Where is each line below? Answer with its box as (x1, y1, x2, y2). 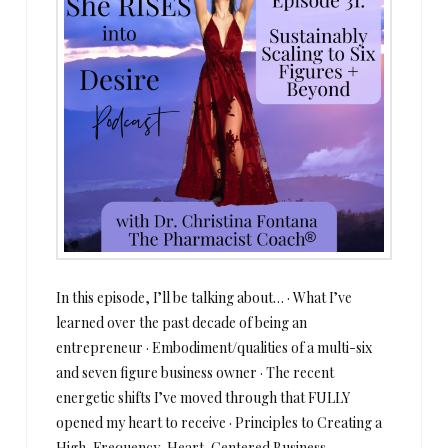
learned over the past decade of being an (56, 312, 308, 332)
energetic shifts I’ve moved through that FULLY (56, 387, 351, 407)
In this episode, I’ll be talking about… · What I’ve (56, 287, 353, 307)
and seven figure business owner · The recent (56, 362, 335, 382)
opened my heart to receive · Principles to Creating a (56, 412, 383, 432)
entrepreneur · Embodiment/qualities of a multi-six (56, 337, 373, 357)
